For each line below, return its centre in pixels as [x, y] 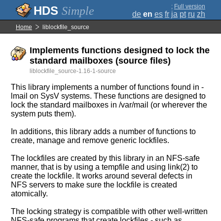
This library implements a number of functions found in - [108, 87]
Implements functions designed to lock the [120, 50]
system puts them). [44, 114]
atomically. [30, 194]
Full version [190, 6]
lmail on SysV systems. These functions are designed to [109, 96]
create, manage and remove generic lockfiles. [90, 140]
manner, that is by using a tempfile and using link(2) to [105, 167]
